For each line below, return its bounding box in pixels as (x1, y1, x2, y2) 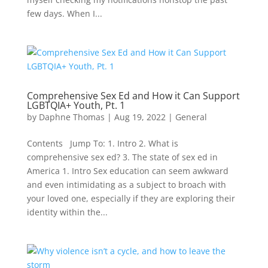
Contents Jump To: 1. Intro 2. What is (26, 138, 178, 149)
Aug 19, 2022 (114, 111, 166, 123)
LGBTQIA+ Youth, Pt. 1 (26, 99, 125, 112)
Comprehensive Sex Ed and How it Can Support (26, 89, 240, 102)
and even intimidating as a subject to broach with (26, 179, 226, 190)
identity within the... (26, 206, 108, 218)
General (175, 111, 207, 123)
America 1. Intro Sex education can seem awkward (26, 165, 229, 176)
